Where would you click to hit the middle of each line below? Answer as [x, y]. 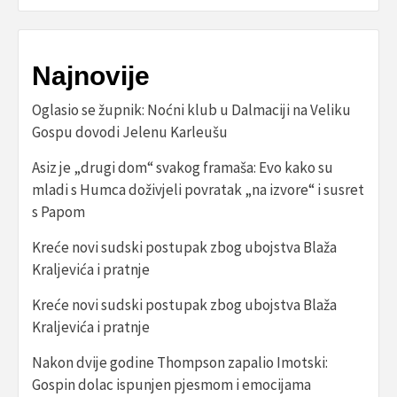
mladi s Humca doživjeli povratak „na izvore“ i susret [198, 190]
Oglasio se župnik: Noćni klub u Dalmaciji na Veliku [191, 110]
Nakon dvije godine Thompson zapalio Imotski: [180, 363]
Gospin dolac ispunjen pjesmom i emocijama [171, 385]
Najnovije [91, 76]
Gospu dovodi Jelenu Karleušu [130, 132]
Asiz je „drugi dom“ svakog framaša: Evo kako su [183, 168]
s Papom [58, 212]
